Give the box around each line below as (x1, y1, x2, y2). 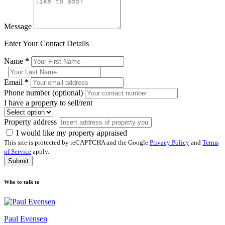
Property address (4, 118, 59, 126)
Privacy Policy (150, 139, 189, 146)
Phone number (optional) (4, 88, 85, 97)
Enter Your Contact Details (4, 39, 89, 48)
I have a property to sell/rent (4, 98, 92, 107)
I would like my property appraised (16, 129, 127, 137)
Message (4, 22, 34, 31)
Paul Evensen (4, 214, 47, 223)
